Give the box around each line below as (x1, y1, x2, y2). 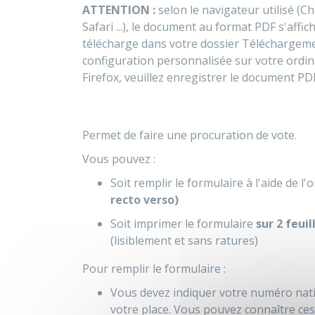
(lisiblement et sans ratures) (110, 233, 258, 248)
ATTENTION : (82, 2, 155, 18)
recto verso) (110, 192, 179, 207)
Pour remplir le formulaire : (82, 261, 226, 276)
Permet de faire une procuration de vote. (82, 127, 297, 143)
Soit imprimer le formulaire (110, 216, 256, 231)
